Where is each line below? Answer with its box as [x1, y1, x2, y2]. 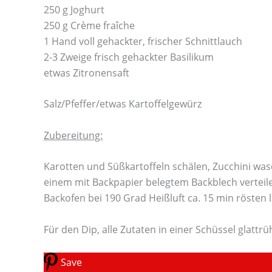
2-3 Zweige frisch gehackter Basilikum [44, 50, 214, 64]
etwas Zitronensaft [44, 66, 129, 80]
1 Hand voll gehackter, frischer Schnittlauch [44, 34, 242, 48]
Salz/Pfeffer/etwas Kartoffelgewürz [44, 97, 202, 111]
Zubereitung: [44, 128, 103, 142]
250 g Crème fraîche [44, 18, 135, 32]
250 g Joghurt [44, 2, 104, 16]
